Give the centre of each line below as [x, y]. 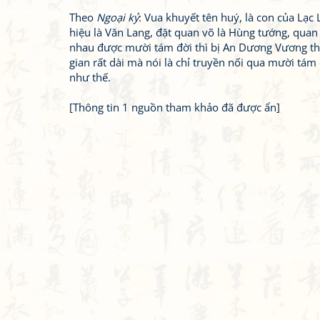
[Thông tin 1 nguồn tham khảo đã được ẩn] [175, 107]
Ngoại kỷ [117, 17]
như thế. [90, 77]
